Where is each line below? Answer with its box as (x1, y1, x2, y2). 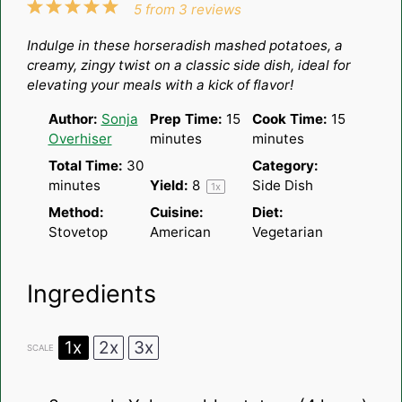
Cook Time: (251, 109, 328, 127)
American (150, 223, 211, 240)
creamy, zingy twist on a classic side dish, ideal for (26, 56, 351, 74)
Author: (48, 109, 98, 127)
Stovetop (48, 223, 108, 240)
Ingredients (26, 279, 156, 310)
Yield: (150, 176, 188, 194)
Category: (251, 156, 319, 174)
